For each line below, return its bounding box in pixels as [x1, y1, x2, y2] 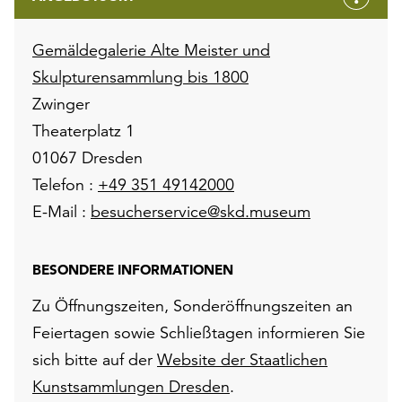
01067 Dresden [32, 146, 143, 168]
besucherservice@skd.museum [91, 200, 310, 222]
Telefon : [32, 173, 98, 195]
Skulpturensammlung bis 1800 [32, 66, 249, 87]
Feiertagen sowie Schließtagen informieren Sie [32, 321, 365, 343]
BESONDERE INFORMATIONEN [32, 260, 233, 278]
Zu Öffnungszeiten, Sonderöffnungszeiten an [32, 294, 353, 316]
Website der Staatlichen [157, 348, 328, 370]
